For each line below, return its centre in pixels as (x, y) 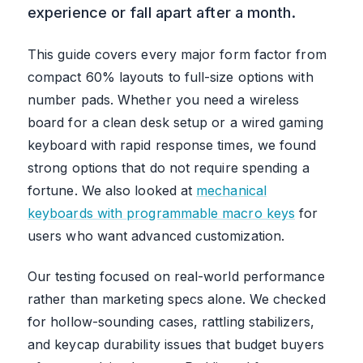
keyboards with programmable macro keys (162, 213)
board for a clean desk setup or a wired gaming (175, 122)
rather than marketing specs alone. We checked (177, 299)
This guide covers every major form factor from (177, 54)
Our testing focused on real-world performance (176, 276)
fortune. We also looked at (112, 190)
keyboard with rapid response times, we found (172, 145)
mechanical (231, 190)
